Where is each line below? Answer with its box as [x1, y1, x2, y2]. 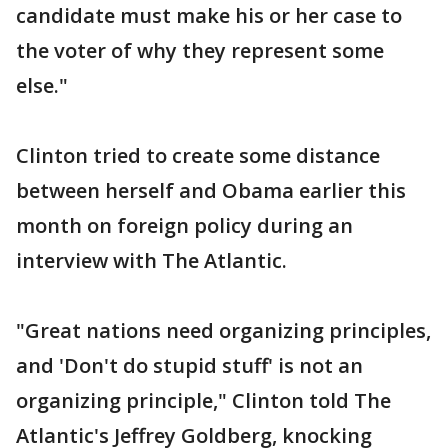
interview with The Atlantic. [16, 246, 287, 274]
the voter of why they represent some [16, 36, 384, 64]
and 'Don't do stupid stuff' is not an [16, 351, 363, 379]
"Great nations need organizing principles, [16, 316, 431, 344]
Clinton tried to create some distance [16, 141, 380, 169]
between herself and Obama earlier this [16, 176, 406, 204]
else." [16, 71, 68, 99]
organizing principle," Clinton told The [16, 386, 391, 414]
